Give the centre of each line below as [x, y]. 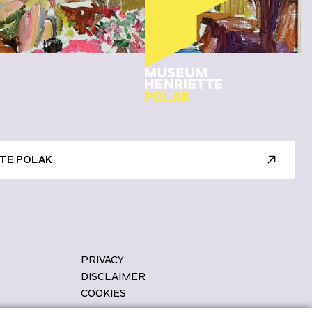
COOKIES [103, 293]
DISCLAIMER [113, 276]
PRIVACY [102, 259]
